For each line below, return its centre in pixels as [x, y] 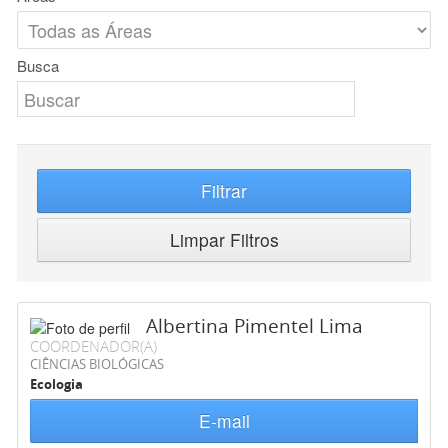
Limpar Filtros [224, 240]
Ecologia [56, 384]
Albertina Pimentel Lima [254, 326]
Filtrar [224, 191]
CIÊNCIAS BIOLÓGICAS [97, 364]
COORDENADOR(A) [93, 346]
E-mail [224, 421]
